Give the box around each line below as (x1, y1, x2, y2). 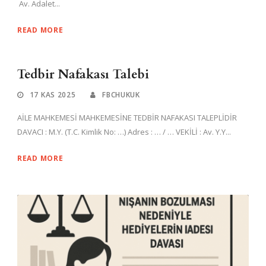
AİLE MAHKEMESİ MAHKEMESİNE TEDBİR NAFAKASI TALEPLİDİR (17, 112, 237, 123)
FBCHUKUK (102, 90, 140, 100)
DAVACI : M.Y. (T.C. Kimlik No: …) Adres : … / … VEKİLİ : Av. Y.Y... (17, 126, 231, 138)
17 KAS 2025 (29, 90, 76, 100)
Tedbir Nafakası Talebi (17, 66, 149, 84)
